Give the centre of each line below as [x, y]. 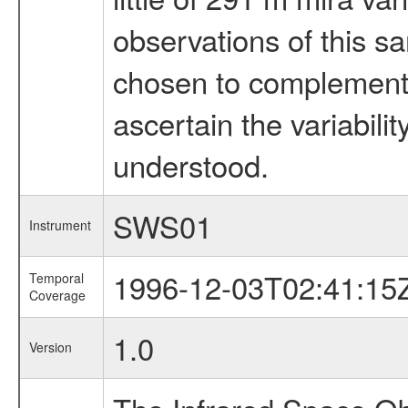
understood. [190, 165]
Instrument [60, 225]
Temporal [56, 278]
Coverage [57, 296]
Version [50, 347]
